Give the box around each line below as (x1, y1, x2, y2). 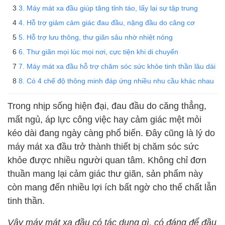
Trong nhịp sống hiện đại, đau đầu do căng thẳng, (8, 99, 206, 111)
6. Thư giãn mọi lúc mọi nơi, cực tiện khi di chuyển (19, 47, 178, 56)
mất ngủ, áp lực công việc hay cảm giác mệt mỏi (8, 113, 201, 125)
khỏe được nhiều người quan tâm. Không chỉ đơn (8, 154, 206, 165)
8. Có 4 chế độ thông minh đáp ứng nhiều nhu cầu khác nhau (19, 76, 214, 85)
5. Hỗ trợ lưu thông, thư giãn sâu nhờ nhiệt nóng (19, 32, 173, 41)
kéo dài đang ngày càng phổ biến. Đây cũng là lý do (8, 127, 215, 138)
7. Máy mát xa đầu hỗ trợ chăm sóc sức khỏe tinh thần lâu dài (19, 61, 215, 70)
